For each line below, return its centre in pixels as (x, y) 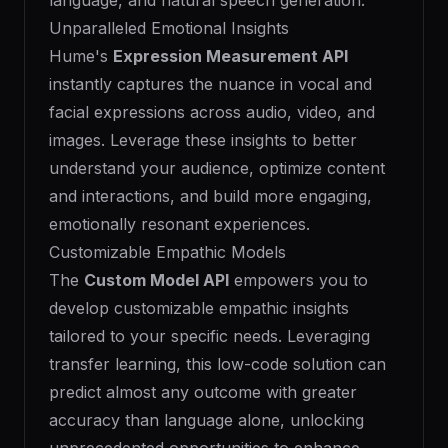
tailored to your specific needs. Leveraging (209, 336)
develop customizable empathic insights (199, 308)
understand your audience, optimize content (217, 168)
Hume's (81, 56)
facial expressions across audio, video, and (212, 112)
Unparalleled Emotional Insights (169, 28)
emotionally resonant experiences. (179, 224)
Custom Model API (156, 280)
